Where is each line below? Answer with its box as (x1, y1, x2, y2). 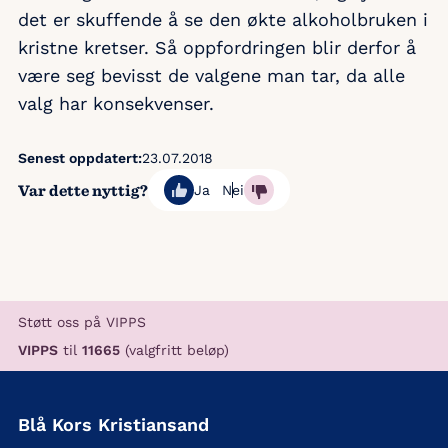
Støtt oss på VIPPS (18, 314, 146, 331)
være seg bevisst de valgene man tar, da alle (18, 65, 405, 87)
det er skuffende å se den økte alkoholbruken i (18, 9, 428, 31)
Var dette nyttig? (18, 180, 148, 199)
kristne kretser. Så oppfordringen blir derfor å (18, 37, 416, 59)
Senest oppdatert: (18, 150, 142, 167)
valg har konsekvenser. (18, 93, 214, 115)
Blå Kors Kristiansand (18, 414, 209, 436)
